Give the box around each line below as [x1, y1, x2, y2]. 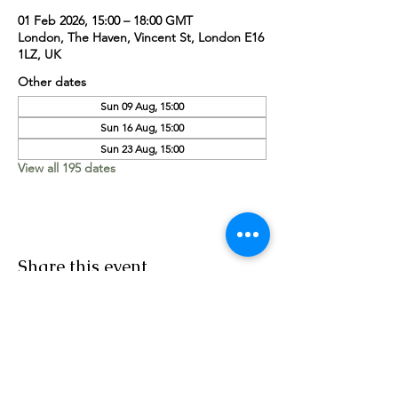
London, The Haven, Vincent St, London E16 [18, 29, 264, 45]
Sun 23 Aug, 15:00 [100, 142, 184, 155]
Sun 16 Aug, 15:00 [100, 121, 184, 134]
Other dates [18, 74, 86, 90]
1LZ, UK [18, 46, 61, 62]
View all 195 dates [18, 160, 115, 176]
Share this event [18, 255, 147, 278]
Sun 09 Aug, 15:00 [100, 99, 184, 113]
